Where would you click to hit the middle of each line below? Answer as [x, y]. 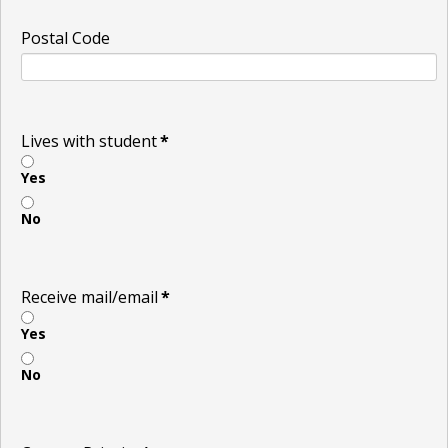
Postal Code [65, 37]
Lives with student [89, 140]
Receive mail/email [89, 296]
